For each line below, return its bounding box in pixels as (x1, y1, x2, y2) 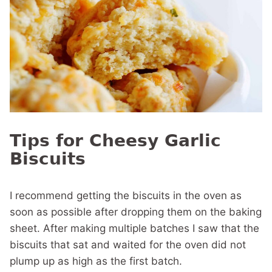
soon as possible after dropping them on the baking (10, 206, 262, 218)
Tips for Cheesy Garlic (10, 131, 221, 151)
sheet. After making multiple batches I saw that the (10, 222, 259, 234)
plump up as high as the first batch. (10, 255, 182, 267)
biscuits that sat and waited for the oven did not (10, 239, 246, 251)
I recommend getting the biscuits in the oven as (10, 189, 242, 202)
